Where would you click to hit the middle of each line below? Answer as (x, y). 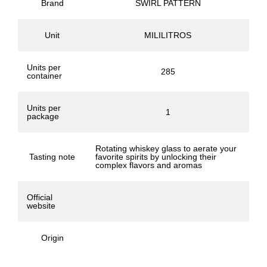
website (41, 206)
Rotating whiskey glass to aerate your (166, 149)
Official (40, 198)
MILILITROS (168, 35)
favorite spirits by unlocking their (156, 157)
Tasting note (52, 157)
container (44, 76)
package (43, 117)
